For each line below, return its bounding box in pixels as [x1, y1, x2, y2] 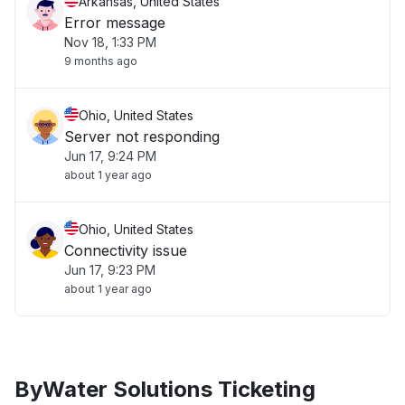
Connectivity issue [64, 241, 187, 259]
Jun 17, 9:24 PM [64, 148, 156, 164]
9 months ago [64, 54, 137, 68]
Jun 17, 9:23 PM [64, 262, 155, 278]
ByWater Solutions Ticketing [14, 376, 316, 402]
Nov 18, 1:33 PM [64, 34, 156, 50]
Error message [64, 14, 165, 32]
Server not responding [64, 127, 220, 146]
